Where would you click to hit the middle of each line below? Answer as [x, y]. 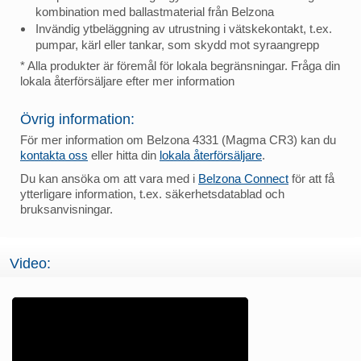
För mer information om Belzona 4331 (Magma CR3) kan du [178, 139]
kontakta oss [54, 155]
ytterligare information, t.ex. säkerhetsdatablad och [152, 193]
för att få [311, 178]
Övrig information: [77, 119]
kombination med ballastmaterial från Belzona [155, 11]
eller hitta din [124, 155]
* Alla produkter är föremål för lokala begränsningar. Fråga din [180, 65]
